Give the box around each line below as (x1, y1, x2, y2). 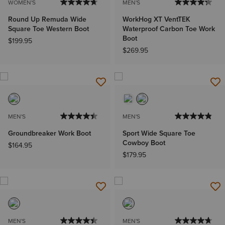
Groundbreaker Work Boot (8, 128, 91, 139)
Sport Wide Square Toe (123, 128, 195, 139)
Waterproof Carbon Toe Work (123, 24, 215, 35)
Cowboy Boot (123, 138, 165, 149)
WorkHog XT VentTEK (123, 14, 190, 25)
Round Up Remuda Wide (8, 14, 86, 25)
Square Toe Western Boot (8, 24, 89, 35)
